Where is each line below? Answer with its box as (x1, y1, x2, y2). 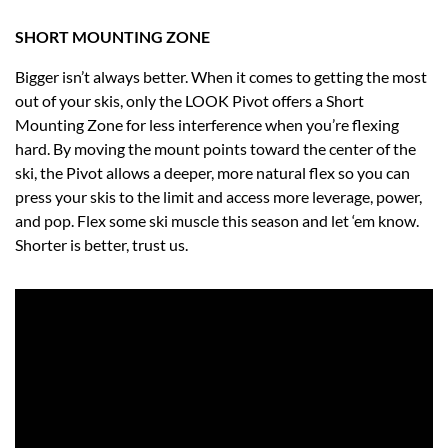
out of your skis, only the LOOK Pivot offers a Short (15, 90, 364, 110)
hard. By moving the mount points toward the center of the (15, 138, 416, 158)
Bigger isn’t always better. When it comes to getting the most (15, 66, 427, 86)
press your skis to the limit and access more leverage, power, (15, 186, 422, 206)
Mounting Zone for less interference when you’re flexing (15, 114, 399, 134)
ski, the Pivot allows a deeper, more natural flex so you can (15, 162, 410, 182)
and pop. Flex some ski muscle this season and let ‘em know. (15, 210, 419, 230)
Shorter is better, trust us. (15, 234, 203, 254)
